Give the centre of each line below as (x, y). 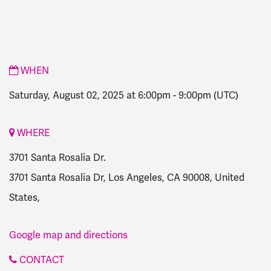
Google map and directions (68, 235)
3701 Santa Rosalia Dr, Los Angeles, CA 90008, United (127, 178)
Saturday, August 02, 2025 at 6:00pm (90, 96)
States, (24, 198)
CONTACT (41, 260)
